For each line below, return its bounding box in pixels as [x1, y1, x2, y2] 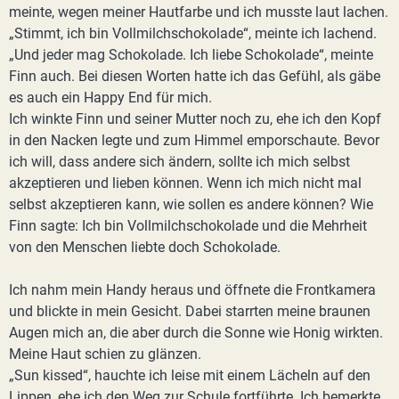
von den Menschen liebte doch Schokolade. [9, 239, 281, 256]
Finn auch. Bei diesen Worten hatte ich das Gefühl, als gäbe [9, 68, 380, 85]
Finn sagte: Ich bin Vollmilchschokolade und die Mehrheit [9, 217, 367, 234]
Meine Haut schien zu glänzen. [9, 346, 201, 362]
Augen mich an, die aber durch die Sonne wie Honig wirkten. [9, 324, 383, 341]
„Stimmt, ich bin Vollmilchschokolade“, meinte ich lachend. [9, 25, 377, 42]
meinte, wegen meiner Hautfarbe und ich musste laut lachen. [9, 4, 388, 20]
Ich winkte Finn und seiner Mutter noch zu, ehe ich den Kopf [9, 110, 381, 127]
